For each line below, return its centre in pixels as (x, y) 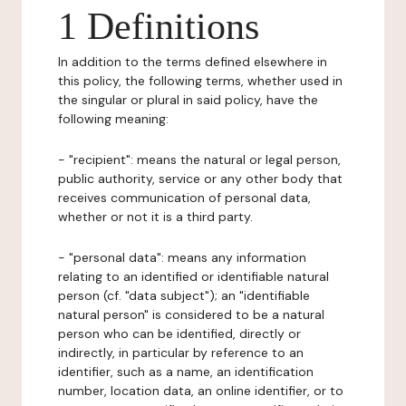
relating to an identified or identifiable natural (193, 276)
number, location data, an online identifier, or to (201, 391)
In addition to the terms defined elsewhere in (193, 62)
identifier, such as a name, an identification (186, 372)
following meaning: (113, 119)
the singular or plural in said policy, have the (188, 100)
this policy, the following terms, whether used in (200, 81)
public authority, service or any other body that (200, 179)
